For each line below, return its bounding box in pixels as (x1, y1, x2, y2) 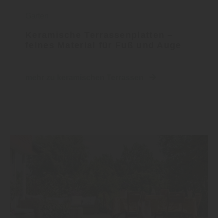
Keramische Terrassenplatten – (25, 30, 173, 40)
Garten (25, 12, 49, 20)
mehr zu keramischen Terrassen (25, 73, 145, 82)
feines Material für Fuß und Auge (25, 40, 182, 51)
